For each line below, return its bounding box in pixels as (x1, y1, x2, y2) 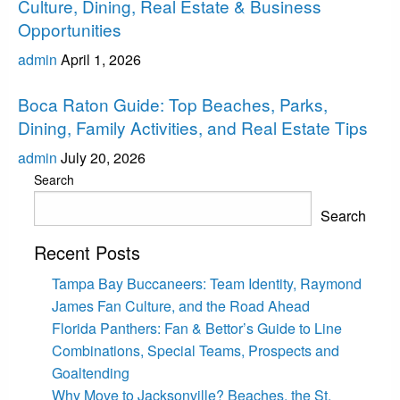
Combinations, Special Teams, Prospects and (51, 340, 339, 362)
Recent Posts (33, 239, 140, 266)
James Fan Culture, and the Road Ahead (51, 296, 310, 317)
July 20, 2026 (61, 147, 146, 169)
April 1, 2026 (61, 49, 141, 71)
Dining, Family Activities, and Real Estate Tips (18, 115, 368, 140)
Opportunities (18, 17, 121, 42)
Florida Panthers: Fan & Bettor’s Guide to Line (51, 318, 342, 339)
